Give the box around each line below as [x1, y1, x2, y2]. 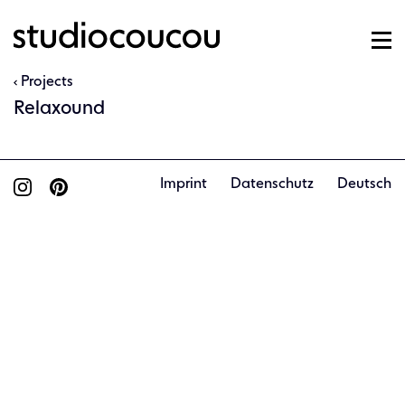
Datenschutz [231, 177, 314, 192]
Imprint [160, 177, 207, 192]
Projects [21, 75, 73, 89]
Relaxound [14, 99, 105, 118]
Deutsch [337, 177, 391, 192]
